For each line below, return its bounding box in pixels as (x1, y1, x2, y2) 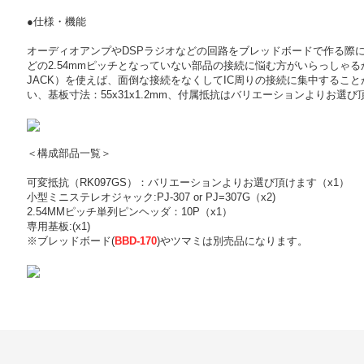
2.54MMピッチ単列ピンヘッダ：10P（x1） (27, 206, 232, 218)
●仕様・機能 (27, 15, 86, 28)
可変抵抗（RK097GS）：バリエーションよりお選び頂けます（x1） (27, 176, 349, 188)
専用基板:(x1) (27, 220, 90, 232)
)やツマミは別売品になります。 (157, 235, 308, 247)
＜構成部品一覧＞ (27, 147, 111, 159)
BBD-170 (115, 235, 157, 247)
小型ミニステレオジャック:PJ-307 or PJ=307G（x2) (27, 191, 275, 203)
